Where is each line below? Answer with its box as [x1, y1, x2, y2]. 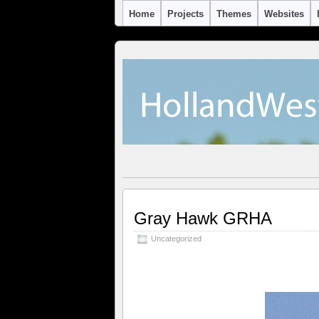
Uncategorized [151, 234, 202, 243]
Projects [167, 9, 204, 19]
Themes [216, 9, 251, 19]
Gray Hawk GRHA [134, 209, 272, 228]
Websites [264, 9, 304, 19]
